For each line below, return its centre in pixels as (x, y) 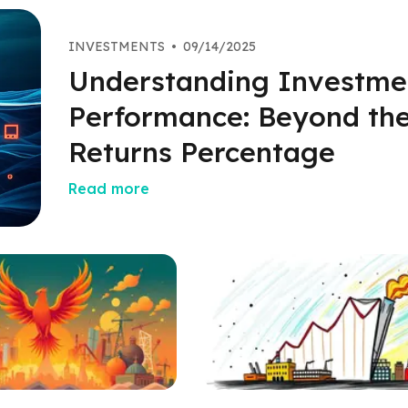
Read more (109, 188)
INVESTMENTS (117, 46)
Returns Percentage (202, 152)
